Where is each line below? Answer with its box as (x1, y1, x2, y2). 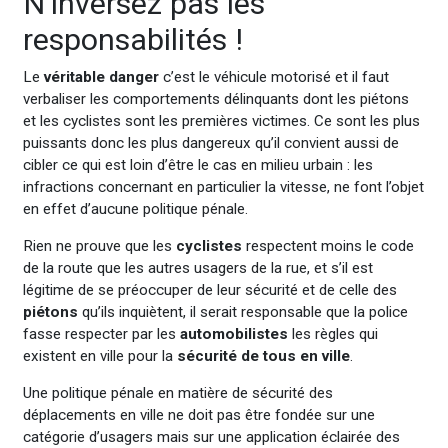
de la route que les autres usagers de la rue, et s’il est (22, 258, 373, 277)
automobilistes (179, 324, 288, 343)
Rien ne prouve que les (22, 236, 176, 255)
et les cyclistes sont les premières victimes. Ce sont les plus (22, 111, 420, 130)
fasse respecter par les (22, 324, 180, 343)
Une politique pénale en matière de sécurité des (22, 384, 333, 403)
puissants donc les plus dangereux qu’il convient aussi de (22, 133, 399, 152)
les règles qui (287, 324, 378, 343)
